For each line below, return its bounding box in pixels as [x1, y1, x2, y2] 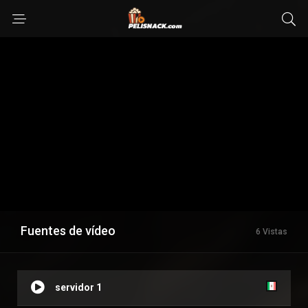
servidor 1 [55, 282, 102, 294]
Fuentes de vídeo [21, 223, 115, 239]
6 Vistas [256, 227, 287, 237]
